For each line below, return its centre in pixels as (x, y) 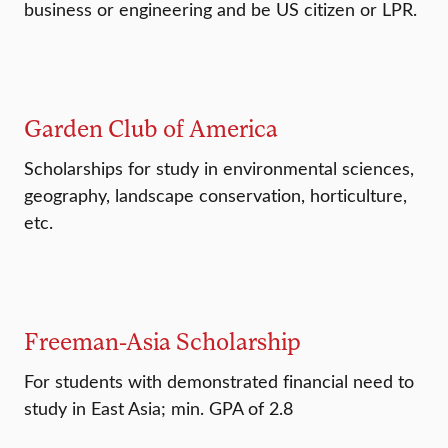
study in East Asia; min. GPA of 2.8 (158, 408)
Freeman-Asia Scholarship (162, 341)
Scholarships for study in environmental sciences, (219, 168)
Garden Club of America (151, 128)
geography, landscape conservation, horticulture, (215, 195)
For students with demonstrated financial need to (219, 381)
